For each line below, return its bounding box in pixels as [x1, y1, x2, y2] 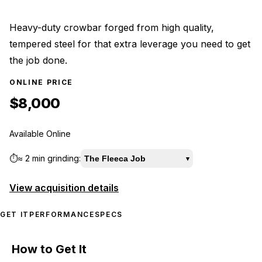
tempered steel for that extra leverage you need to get [9, 38, 250, 50]
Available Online [9, 129, 71, 139]
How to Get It [12, 242, 87, 256]
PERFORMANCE [29, 210, 95, 219]
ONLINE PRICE [9, 78, 74, 87]
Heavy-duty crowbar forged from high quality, [9, 22, 214, 34]
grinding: [45, 153, 81, 164]
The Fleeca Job [84, 154, 146, 164]
